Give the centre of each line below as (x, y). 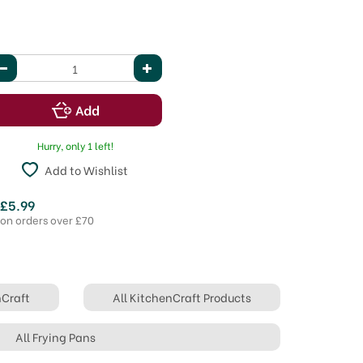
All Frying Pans (56, 337)
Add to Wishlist (87, 170)
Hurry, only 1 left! (75, 145)
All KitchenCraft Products (182, 297)
